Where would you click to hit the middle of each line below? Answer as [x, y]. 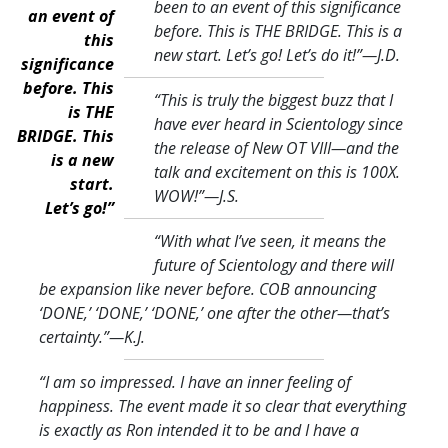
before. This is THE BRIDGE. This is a [277, 30]
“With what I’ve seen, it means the [269, 240]
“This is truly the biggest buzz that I [273, 99]
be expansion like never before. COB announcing [207, 288]
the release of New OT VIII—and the [276, 147]
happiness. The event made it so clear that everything [222, 405]
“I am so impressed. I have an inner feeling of [195, 381]
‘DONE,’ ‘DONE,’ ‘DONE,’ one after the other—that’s [214, 312]
